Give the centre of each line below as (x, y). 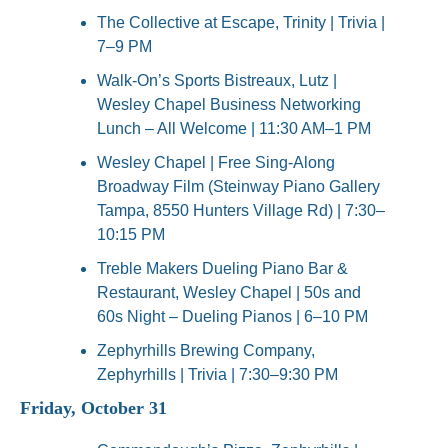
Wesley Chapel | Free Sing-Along (216, 163)
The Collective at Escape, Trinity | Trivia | (241, 23)
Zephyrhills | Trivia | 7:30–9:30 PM (217, 375)
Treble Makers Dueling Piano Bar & (222, 269)
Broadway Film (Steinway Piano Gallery (238, 187)
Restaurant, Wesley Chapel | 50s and (229, 293)
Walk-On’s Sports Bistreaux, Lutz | (217, 81)
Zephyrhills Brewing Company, (206, 351)
